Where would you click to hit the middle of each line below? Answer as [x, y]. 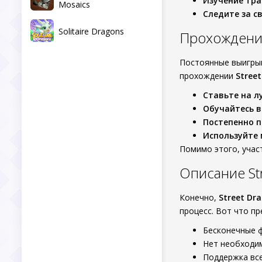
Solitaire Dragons [91, 31]
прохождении [208, 76]
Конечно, [199, 197]
